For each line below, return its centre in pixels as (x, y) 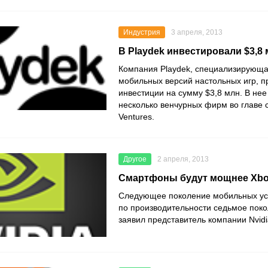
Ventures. (138, 117)
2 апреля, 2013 (183, 159)
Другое (135, 159)
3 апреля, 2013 (197, 32)
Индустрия (142, 32)
